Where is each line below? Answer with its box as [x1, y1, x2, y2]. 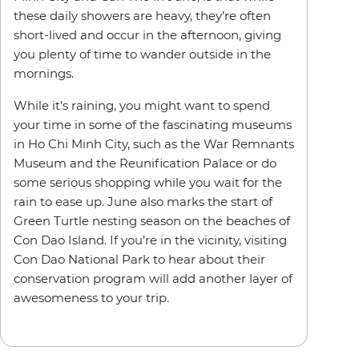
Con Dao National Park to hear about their [14, 252, 265, 268]
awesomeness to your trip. [14, 290, 169, 306]
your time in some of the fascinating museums [14, 117, 292, 133]
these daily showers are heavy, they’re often [14, 8, 271, 24]
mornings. [14, 66, 74, 82]
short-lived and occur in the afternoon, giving [14, 27, 281, 43]
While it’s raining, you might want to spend [14, 98, 270, 114]
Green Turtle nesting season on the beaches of [14, 213, 290, 229]
